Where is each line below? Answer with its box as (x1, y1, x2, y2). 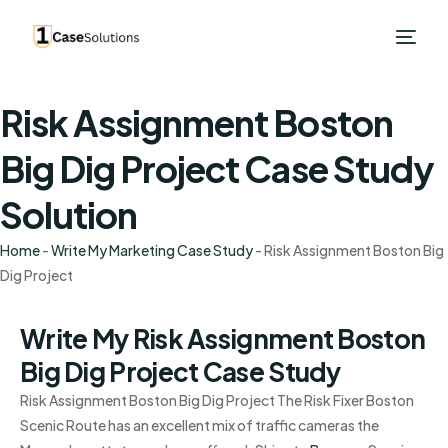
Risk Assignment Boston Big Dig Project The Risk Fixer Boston (20, 391, 414, 409)
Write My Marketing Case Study (51, 241, 253, 259)
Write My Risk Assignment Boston (20, 322, 426, 355)
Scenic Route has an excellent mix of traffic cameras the (20, 416, 379, 434)
